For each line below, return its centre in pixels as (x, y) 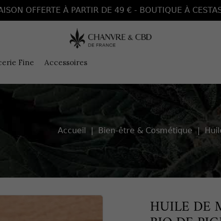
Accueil (72, 130)
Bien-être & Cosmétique (145, 130)
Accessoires (66, 62)
